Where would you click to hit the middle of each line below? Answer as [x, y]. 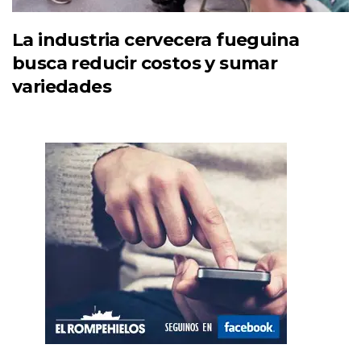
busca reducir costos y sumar [145, 64]
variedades [62, 87]
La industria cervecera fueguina [156, 40]
